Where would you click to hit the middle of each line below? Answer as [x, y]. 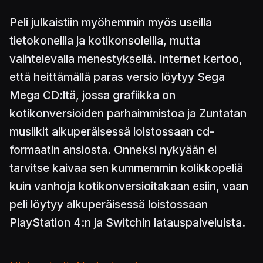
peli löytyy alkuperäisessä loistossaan [109, 205]
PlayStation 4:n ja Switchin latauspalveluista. [127, 223]
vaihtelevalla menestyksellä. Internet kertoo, [126, 59]
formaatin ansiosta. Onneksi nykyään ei [113, 150]
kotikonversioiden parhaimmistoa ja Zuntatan [128, 114]
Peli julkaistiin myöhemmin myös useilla [111, 23]
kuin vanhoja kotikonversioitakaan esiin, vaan [129, 186]
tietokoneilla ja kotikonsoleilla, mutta [105, 41]
